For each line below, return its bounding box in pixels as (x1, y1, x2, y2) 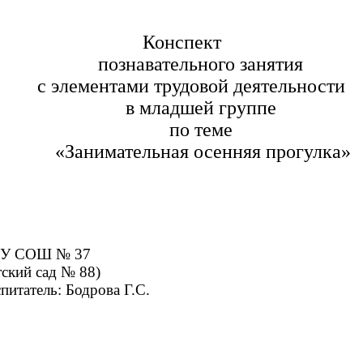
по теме (169, 119, 233, 141)
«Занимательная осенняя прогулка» (50, 141, 352, 163)
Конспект (142, 32, 221, 53)
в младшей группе (125, 97, 276, 119)
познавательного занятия (98, 53, 304, 75)
